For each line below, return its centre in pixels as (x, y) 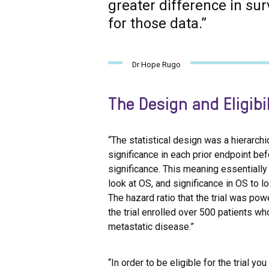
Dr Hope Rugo (157, 65)
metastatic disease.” (151, 227)
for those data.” (158, 23)
